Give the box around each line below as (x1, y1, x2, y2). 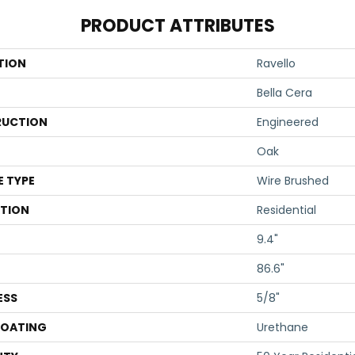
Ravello (257, 55, 296, 71)
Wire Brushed (257, 173, 329, 189)
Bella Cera (257, 85, 312, 101)
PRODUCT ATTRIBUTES (80, 13, 275, 38)
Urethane (257, 319, 308, 335)
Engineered (257, 114, 319, 130)
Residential (257, 202, 316, 218)
